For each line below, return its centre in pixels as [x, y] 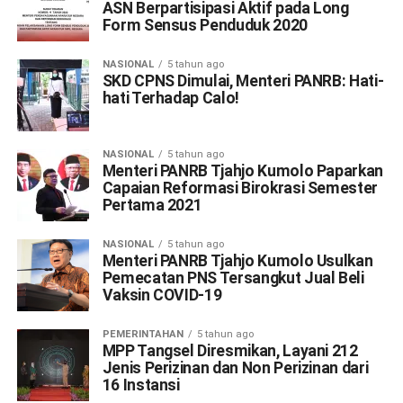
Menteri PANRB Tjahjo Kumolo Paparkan [242, 171]
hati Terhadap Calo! [170, 98]
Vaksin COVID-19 [162, 295]
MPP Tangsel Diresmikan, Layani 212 [230, 351]
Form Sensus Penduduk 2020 [205, 25]
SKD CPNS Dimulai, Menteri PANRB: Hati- [243, 81]
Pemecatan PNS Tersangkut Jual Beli [233, 278]
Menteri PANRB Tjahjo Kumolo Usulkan [237, 261]
